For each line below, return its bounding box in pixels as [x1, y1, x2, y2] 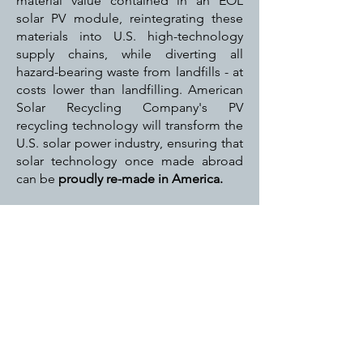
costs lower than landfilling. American [16, 82, 243, 97]
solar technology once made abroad [16, 153, 243, 169]
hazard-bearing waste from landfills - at [16, 64, 243, 79]
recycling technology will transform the [16, 117, 243, 133]
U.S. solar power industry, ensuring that [16, 135, 243, 151]
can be [16, 171, 58, 186]
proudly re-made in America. [58, 171, 223, 186]
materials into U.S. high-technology [16, 28, 243, 44]
